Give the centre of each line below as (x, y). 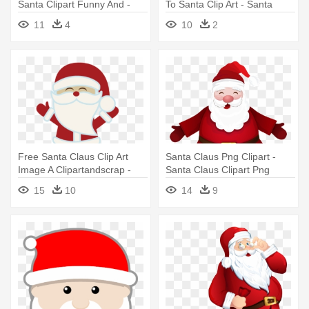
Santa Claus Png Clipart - (221, 156)
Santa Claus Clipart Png (218, 169)
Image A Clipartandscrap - (74, 169)
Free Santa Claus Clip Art (73, 156)
